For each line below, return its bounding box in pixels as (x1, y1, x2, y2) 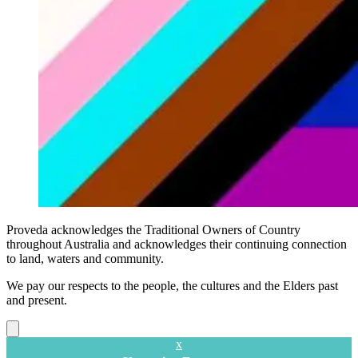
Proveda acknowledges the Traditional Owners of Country (6, 222, 300, 237)
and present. (6, 292, 67, 307)
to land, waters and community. (6, 251, 164, 265)
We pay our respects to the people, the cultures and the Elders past (6, 278, 338, 292)
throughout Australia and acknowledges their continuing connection (6, 237, 347, 251)
